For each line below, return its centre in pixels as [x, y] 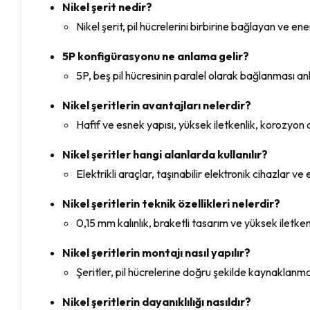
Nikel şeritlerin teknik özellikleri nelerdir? [172, 203]
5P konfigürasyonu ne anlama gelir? [156, 56]
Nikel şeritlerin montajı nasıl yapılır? [157, 252]
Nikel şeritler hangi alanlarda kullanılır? [165, 154]
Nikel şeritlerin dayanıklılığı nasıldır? [157, 301]
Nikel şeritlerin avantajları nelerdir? [157, 105]
